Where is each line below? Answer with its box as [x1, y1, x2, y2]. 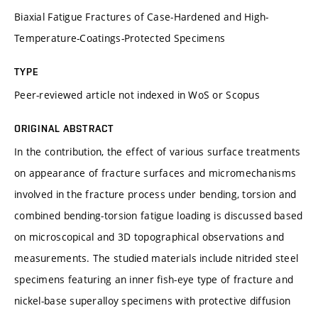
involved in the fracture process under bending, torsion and [14, 187, 297, 201]
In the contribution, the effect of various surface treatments [14, 144, 301, 158]
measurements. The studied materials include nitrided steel [14, 251, 299, 265]
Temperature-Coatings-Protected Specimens [14, 31, 226, 45]
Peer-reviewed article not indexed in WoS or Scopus [14, 87, 260, 102]
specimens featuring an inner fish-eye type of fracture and [14, 272, 294, 286]
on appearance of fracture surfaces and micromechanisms [14, 165, 297, 180]
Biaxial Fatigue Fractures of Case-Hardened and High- [14, 9, 269, 23]
